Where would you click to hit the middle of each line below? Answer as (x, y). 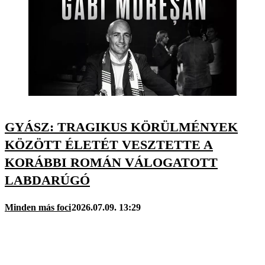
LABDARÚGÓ (47, 180)
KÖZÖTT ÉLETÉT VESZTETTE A (109, 145)
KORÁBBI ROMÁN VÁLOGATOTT (111, 163)
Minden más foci (38, 207)
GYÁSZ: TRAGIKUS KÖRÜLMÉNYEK (121, 127)
